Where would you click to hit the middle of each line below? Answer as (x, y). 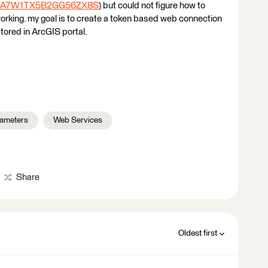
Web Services (78, 120)
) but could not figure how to (152, 6)
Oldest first (198, 233)
